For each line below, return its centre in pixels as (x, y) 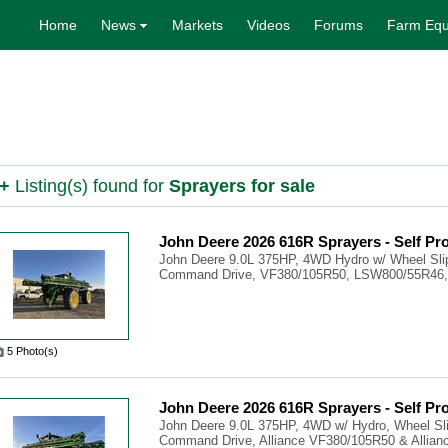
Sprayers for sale (242, 186)
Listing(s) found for (89, 186)
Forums (338, 25)
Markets (197, 25)
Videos (268, 25)
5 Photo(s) (32, 351)
